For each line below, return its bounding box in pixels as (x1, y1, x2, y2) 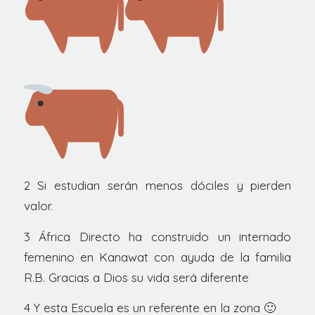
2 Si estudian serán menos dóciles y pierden (23, 177, 292, 193)
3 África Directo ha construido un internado (23, 229, 292, 244)
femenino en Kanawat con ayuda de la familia (23, 249, 292, 264)
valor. (23, 198, 53, 213)
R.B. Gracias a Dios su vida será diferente (23, 269, 249, 285)
